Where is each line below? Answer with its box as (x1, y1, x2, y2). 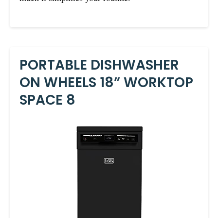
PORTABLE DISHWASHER (19, 55, 179, 75)
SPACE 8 (19, 91, 75, 110)
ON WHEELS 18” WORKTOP (19, 73, 193, 92)
